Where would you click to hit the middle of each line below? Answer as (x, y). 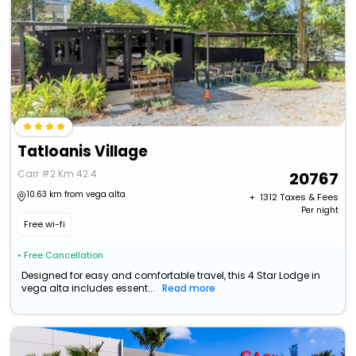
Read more (189, 288)
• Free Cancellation (61, 255)
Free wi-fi (45, 224)
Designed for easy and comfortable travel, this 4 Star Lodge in (171, 276)
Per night (319, 211)
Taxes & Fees (309, 197)
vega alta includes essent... (89, 288)
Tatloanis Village (83, 152)
